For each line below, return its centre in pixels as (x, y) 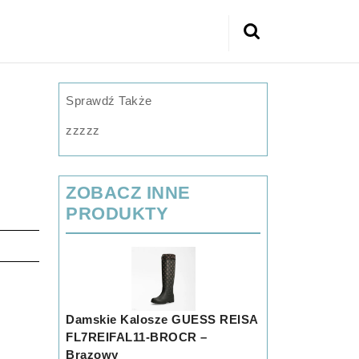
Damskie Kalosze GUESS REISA (162, 319)
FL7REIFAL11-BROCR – (137, 337)
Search (260, 40)
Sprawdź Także (109, 101)
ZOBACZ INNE (128, 193)
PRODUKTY (117, 214)
